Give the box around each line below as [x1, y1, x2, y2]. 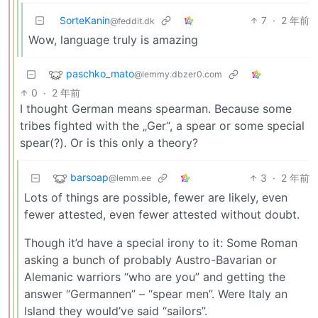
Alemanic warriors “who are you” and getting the [24, 270, 285, 285]
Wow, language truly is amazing [28, 33, 198, 48]
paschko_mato [66, 67, 134, 80]
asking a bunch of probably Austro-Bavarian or [24, 253, 277, 268]
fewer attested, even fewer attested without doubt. [24, 207, 300, 222]
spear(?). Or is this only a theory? [20, 136, 198, 150]
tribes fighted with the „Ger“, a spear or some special [20, 119, 305, 133]
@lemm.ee [109, 172, 151, 184]
